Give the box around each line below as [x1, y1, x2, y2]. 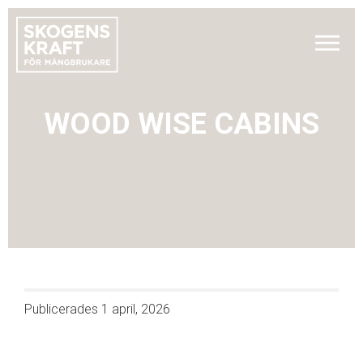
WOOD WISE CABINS [44, 107, 319, 141]
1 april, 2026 [101, 301, 170, 317]
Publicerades [24, 301, 101, 317]
